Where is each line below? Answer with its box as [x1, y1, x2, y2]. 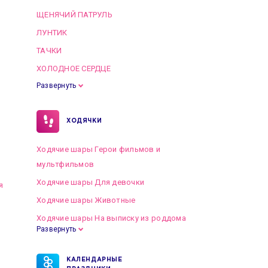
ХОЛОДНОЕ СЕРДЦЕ [36, 64, 111, 73]
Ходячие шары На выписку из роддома [36, 214, 186, 223]
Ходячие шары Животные [36, 196, 136, 205]
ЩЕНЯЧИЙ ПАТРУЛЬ [36, 10, 112, 19]
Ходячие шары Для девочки [36, 178, 145, 187]
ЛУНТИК [36, 28, 68, 37]
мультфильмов [36, 160, 95, 169]
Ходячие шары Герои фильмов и [36, 145, 161, 154]
